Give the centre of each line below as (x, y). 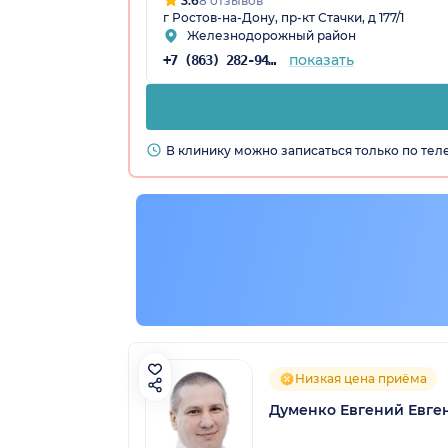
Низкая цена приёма (361, 378)
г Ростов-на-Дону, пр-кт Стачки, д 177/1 (283, 17)
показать (321, 59)
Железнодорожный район (271, 35)
